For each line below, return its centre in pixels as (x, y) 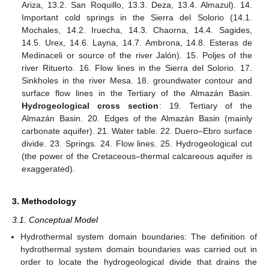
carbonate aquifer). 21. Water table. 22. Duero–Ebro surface (137, 131)
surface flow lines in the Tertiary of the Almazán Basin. (137, 93)
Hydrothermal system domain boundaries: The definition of (139, 237)
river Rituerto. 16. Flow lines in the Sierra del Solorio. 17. (137, 68)
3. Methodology (44, 201)
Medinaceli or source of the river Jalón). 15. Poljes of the (137, 56)
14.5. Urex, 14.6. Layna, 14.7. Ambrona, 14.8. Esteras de (137, 43)
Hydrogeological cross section (90, 106)
